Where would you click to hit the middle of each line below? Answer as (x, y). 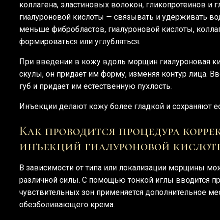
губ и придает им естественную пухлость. (96, 86)
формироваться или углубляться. (80, 42)
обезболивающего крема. (67, 204)
